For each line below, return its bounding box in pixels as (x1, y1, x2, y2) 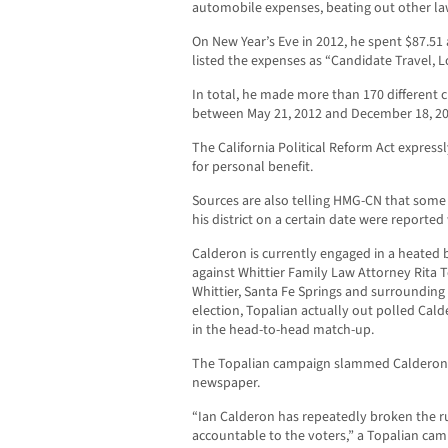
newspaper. (192, 373, 260, 394)
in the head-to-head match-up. (192, 320, 374, 341)
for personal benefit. (192, 157, 313, 178)
